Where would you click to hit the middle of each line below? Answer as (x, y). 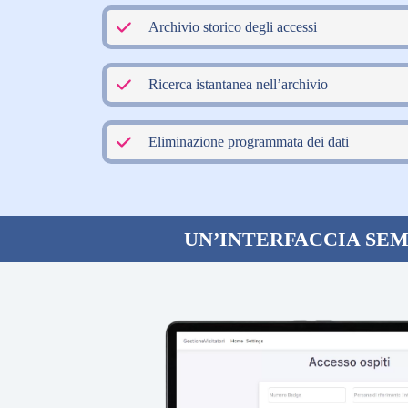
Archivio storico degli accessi (233, 26)
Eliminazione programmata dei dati (249, 141)
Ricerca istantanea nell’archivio (238, 84)
